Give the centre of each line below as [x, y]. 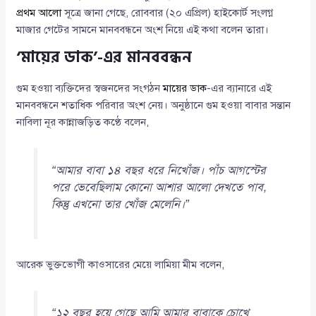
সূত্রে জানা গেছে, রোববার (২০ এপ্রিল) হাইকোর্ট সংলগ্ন [168, 13]
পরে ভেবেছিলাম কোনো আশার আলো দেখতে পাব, [159, 188]
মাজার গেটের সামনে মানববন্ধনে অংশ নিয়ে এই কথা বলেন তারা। [143, 30]
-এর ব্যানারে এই [239, 89]
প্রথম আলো [39, 13]
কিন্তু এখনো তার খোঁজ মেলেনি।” [120, 205]
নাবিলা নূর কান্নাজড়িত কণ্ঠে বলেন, [83, 122]
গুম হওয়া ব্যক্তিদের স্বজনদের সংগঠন [90, 89]
